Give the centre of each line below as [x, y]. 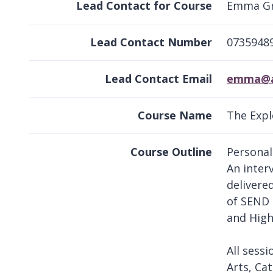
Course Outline [171, 152]
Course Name [175, 115]
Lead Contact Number [151, 42]
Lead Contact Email [158, 79]
